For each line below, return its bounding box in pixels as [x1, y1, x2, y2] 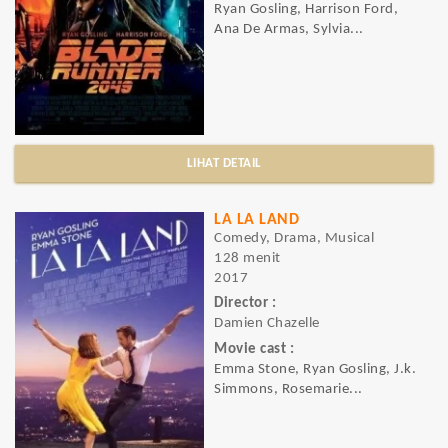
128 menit [214, 251, 281, 266]
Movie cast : [214, 341, 294, 357]
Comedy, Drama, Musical [214, 231, 374, 246]
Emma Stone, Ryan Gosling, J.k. [214, 361, 416, 377]
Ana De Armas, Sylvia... [214, 21, 364, 37]
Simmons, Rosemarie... [214, 381, 363, 397]
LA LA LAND [214, 212, 299, 228]
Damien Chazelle [214, 316, 320, 332]
